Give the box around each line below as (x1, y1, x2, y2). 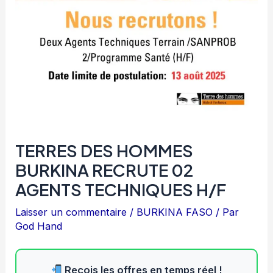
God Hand (15, 219, 63, 232)
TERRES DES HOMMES (15, 140, 194, 161)
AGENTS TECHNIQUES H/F (15, 179, 227, 200)
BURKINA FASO (136, 205, 213, 218)
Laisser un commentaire (15, 205, 127, 218)
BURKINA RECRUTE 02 (15, 159, 194, 180)
